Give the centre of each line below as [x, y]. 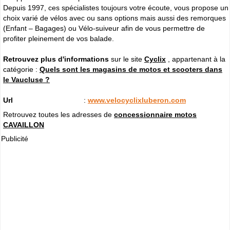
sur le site [127, 59]
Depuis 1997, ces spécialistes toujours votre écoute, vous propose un [116, 7]
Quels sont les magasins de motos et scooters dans [131, 69]
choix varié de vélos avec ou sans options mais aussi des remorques [114, 18]
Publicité [15, 138]
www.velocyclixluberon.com [137, 100]
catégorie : [21, 69]
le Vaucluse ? [26, 79]
